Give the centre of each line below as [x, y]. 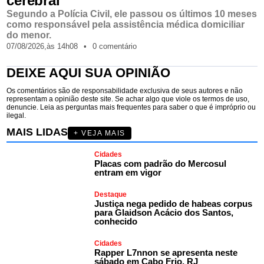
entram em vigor [128, 172]
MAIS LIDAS [37, 132]
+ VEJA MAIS [100, 133]
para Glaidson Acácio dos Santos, [164, 212]
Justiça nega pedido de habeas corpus [174, 203]
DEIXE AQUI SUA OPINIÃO [89, 72]
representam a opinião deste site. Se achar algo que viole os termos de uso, [128, 99]
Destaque [111, 194]
